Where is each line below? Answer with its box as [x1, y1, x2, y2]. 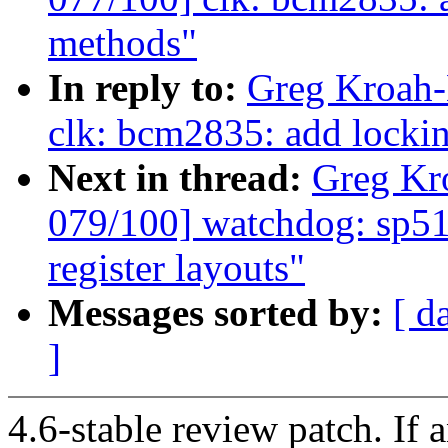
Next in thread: [48, 156, 312, 200]
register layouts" [48, 246, 305, 290]
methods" [48, 21, 197, 65]
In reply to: [48, 66, 247, 110]
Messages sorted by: [48, 291, 393, 335]
